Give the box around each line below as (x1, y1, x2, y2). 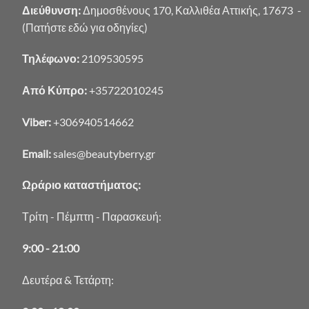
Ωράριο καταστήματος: (22, 178, 141, 192)
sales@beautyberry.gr (53, 146, 155, 160)
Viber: (22, 114, 53, 128)
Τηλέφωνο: (22, 52, 81, 66)
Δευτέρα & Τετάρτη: (22, 272, 114, 286)
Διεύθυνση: (22, 3, 83, 17)
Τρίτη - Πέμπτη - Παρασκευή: (22, 210, 161, 223)
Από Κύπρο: (22, 83, 89, 97)
